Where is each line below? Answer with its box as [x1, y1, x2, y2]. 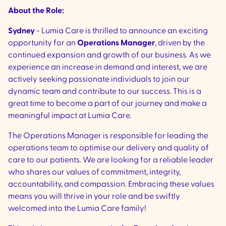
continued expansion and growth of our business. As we [8, 51, 211, 60]
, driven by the [155, 39, 205, 47]
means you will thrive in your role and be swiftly [8, 192, 180, 201]
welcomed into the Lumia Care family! [8, 204, 148, 213]
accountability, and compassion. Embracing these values [8, 180, 214, 189]
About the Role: [8, 7, 64, 15]
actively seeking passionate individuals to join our [8, 75, 190, 84]
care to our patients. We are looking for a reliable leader [8, 156, 213, 164]
